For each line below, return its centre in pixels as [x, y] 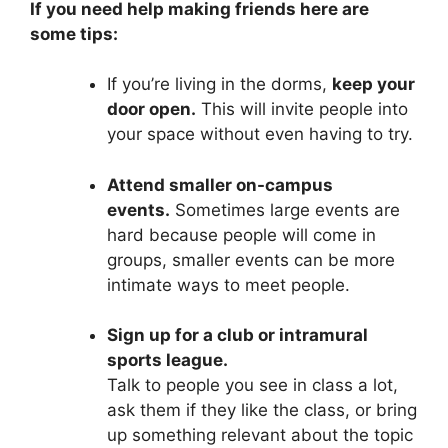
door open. [151, 109]
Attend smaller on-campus [219, 184]
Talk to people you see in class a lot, [252, 385]
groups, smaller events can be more [250, 259]
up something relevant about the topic [259, 435]
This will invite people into [301, 109]
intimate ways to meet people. [228, 284]
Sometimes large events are [284, 209]
